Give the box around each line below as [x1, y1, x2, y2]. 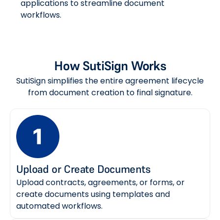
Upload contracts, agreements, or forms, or [16, 177, 185, 189]
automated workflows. [16, 200, 103, 212]
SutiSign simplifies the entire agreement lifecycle [16, 75, 204, 87]
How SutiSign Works [54, 58, 166, 74]
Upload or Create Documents [16, 162, 151, 176]
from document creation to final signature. [27, 87, 192, 99]
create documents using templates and [16, 189, 170, 200]
